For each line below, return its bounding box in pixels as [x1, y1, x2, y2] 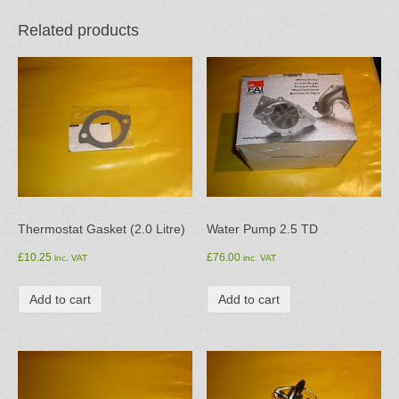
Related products [18, 21, 139, 40]
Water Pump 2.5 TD [207, 222, 319, 237]
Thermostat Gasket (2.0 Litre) [18, 222, 185, 237]
